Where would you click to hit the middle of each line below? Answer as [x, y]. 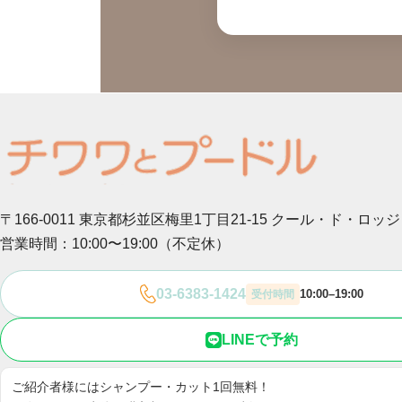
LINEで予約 [259, 340]
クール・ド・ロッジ [336, 219]
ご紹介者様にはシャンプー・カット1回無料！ [141, 387]
